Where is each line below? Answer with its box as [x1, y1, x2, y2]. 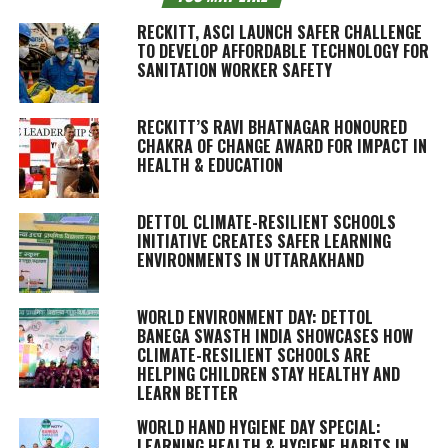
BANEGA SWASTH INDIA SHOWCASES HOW [136, 323, 413, 348]
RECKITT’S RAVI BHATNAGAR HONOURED [136, 114, 407, 139]
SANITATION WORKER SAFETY [136, 57, 332, 82]
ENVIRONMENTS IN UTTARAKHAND [136, 247, 364, 272]
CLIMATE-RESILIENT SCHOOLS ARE [136, 342, 371, 367]
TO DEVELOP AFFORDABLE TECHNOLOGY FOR [136, 38, 429, 63]
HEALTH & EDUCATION [136, 152, 283, 177]
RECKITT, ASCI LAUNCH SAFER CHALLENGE [136, 19, 422, 44]
